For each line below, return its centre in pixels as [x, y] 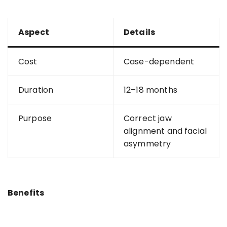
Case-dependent [159, 61]
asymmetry [147, 143]
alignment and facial [165, 131]
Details [140, 32]
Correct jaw [148, 118]
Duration [36, 90]
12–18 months [150, 90]
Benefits [26, 193]
